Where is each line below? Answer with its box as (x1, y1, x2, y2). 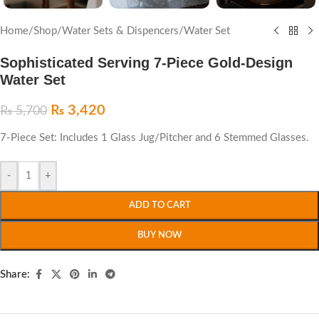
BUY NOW (137, 230, 182, 240)
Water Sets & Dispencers (62, 25, 179, 36)
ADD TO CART (128, 200, 191, 210)
